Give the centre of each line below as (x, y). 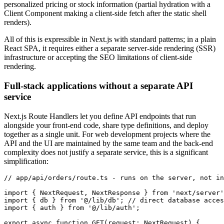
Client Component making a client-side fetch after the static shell (105, 13)
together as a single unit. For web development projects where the (107, 134)
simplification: (26, 161)
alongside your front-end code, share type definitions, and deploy (106, 125)
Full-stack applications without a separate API (98, 85)
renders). (18, 22)
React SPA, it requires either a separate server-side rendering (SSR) (110, 48)
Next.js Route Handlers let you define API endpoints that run (100, 116)
